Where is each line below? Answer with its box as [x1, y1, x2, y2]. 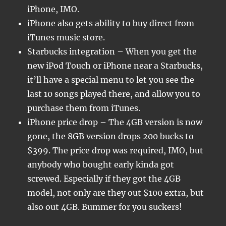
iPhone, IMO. [27, 4, 80, 14]
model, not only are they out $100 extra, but [27, 188, 204, 198]
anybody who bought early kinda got [27, 159, 175, 169]
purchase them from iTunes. [27, 103, 141, 113]
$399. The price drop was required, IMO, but [27, 145, 204, 155]
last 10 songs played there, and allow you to [27, 89, 201, 99]
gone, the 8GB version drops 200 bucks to [27, 131, 194, 141]
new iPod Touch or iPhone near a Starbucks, [27, 61, 203, 71]
